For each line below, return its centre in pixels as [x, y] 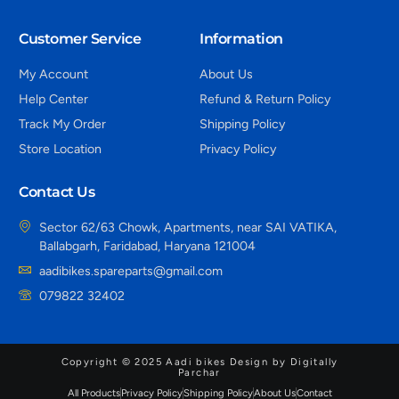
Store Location [61, 149]
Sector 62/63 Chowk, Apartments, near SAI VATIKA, [187, 228]
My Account [54, 74]
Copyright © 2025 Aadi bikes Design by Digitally [199, 361]
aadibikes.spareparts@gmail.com [130, 272]
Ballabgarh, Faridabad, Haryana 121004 [147, 247]
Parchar [199, 372]
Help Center [54, 99]
